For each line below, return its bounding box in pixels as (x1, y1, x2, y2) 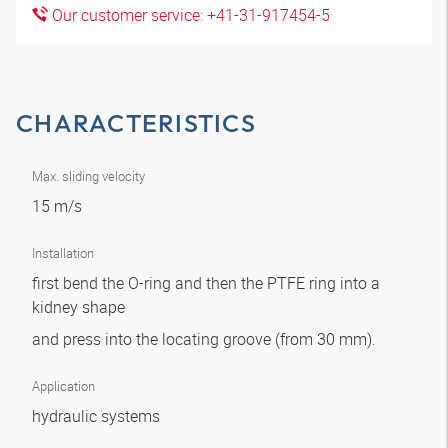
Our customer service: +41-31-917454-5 (48, 4, 330, 26)
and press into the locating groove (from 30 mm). (32, 328, 380, 350)
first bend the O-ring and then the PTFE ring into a (32, 272, 380, 294)
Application (32, 377, 95, 395)
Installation (32, 244, 94, 262)
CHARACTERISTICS (16, 107, 256, 139)
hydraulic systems (32, 405, 164, 427)
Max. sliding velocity (32, 167, 145, 185)
